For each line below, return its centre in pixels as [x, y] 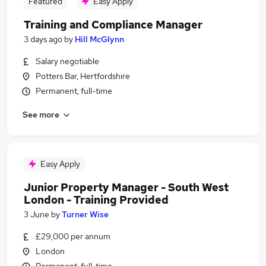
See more [41, 114]
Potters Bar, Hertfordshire [83, 76]
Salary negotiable [67, 61]
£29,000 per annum [73, 236]
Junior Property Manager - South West [126, 187]
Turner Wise [85, 214]
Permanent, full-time [74, 91]
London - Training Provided [96, 200]
